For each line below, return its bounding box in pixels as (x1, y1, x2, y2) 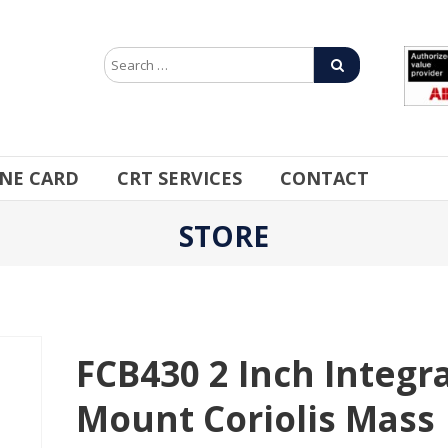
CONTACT (280, 165, 369, 190)
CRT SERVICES (117, 165, 242, 190)
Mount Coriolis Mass (76, 394, 436, 442)
